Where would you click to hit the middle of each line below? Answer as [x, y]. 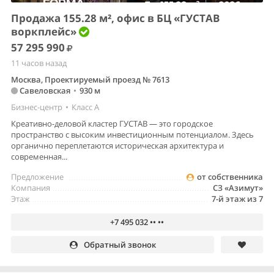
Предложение [37, 177]
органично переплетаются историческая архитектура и [117, 146]
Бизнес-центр [37, 107]
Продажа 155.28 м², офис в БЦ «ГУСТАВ [115, 18]
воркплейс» [45, 32]
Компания [31, 188]
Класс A [85, 107]
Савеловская [44, 91]
